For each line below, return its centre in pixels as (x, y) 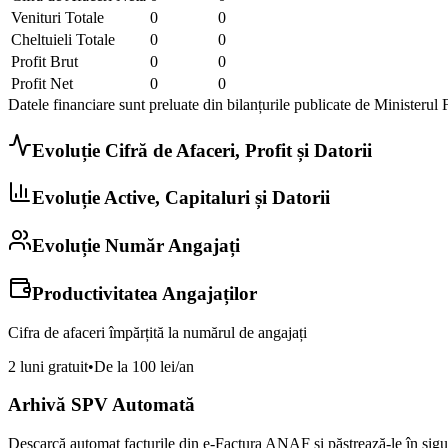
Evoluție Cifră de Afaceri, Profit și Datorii (202, 150)
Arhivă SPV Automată (101, 405)
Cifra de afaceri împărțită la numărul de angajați (157, 332)
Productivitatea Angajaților (144, 293)
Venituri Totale (57, 17)
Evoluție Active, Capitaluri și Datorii (181, 198)
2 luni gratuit (48, 366)
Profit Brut (44, 61)
